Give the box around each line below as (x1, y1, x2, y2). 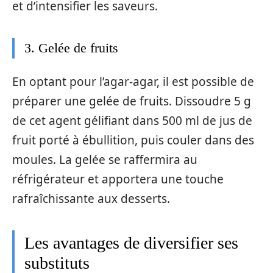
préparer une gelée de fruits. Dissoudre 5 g (12, 93, 251, 109)
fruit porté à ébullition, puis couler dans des (12, 132, 254, 148)
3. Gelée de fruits (24, 40, 118, 55)
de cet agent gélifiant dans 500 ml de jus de (12, 113, 252, 129)
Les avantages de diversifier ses (24, 233, 238, 252)
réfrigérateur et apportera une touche (12, 171, 224, 187)
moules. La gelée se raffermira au (12, 152, 197, 168)
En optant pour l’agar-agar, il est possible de (12, 74, 254, 90)
